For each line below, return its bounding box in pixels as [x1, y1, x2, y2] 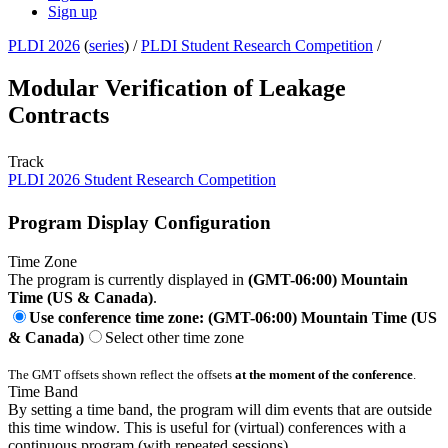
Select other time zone [105, 328, 244, 346]
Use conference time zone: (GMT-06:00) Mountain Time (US [29, 308, 437, 326]
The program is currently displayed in [8, 270, 248, 288]
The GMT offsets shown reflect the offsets [8, 366, 235, 382]
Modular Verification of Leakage [8, 75, 346, 102]
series [89, 37, 124, 55]
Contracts [8, 102, 109, 129]
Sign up [48, 3, 97, 21]
